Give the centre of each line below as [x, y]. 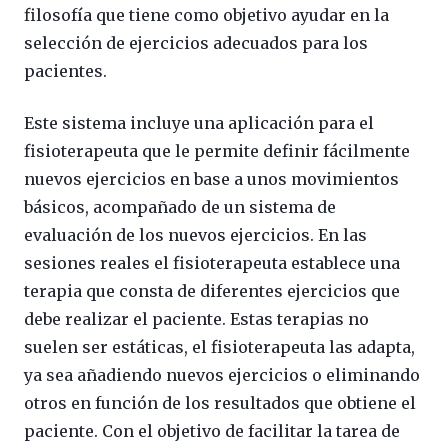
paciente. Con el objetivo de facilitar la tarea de [212, 431]
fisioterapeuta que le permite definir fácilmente [217, 151]
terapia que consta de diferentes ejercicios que [212, 291]
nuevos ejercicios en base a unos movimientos [211, 179]
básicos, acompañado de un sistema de [180, 207]
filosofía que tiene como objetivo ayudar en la [206, 15]
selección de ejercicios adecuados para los [196, 43]
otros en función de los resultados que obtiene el [220, 403]
